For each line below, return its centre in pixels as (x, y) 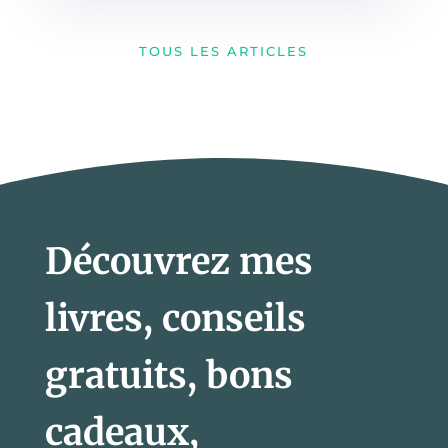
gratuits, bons (168, 375)
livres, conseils (175, 318)
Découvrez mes (178, 261)
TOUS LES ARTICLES (224, 51)
